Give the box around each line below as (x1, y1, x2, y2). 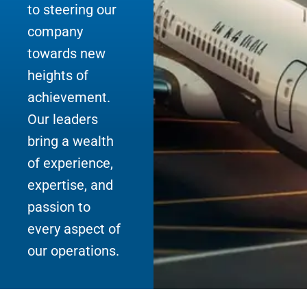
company (27, 23, 83, 40)
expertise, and (27, 177, 113, 194)
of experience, (27, 155, 113, 172)
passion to (27, 199, 90, 216)
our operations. (27, 243, 119, 260)
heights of (27, 67, 88, 84)
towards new (27, 45, 106, 62)
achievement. (27, 89, 110, 106)
